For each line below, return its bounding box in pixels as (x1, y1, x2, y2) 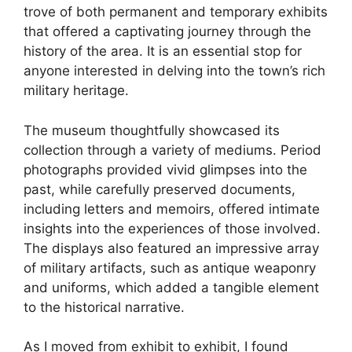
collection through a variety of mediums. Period (24, 141, 321, 158)
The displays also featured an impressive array (24, 240, 319, 256)
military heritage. (24, 82, 129, 99)
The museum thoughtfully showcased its (24, 122, 280, 138)
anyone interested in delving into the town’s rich (24, 63, 325, 79)
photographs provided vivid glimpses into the (24, 161, 307, 178)
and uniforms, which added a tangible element (24, 279, 319, 295)
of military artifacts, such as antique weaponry (24, 259, 316, 276)
